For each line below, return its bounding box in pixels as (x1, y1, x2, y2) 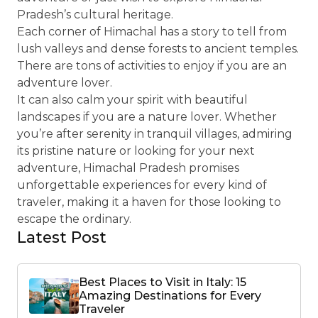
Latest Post (17, 228, 106, 246)
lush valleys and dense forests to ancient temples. (17, 42, 299, 55)
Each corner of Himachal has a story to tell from (17, 25, 287, 38)
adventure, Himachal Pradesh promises (17, 161, 239, 175)
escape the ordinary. (17, 212, 134, 226)
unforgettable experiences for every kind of (17, 178, 267, 192)
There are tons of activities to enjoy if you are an (17, 59, 287, 72)
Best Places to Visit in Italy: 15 (79, 275, 246, 289)
